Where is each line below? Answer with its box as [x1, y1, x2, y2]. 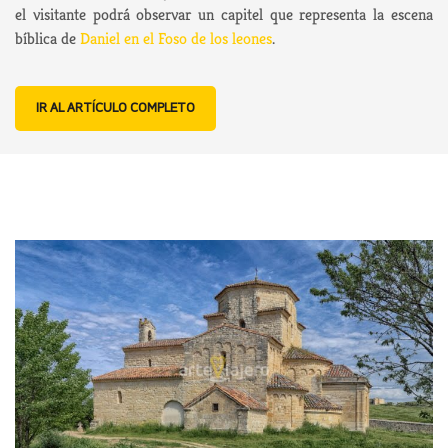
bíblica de [15, 27, 80, 49]
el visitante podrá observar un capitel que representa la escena [15, 3, 433, 25]
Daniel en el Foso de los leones [80, 27, 272, 49]
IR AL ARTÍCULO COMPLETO [36, 100, 195, 116]
